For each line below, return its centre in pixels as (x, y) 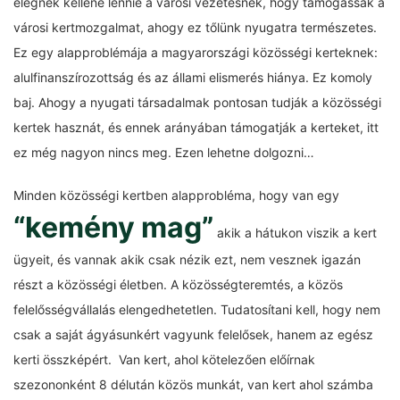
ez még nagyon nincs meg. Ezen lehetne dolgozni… (164, 152)
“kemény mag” (113, 227)
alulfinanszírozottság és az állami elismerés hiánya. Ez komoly (193, 77)
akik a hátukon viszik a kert (295, 233)
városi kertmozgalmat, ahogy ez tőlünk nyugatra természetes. (195, 27)
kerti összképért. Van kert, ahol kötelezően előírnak (164, 359)
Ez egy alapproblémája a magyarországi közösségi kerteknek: (196, 52)
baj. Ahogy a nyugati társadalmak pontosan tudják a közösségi (197, 102)
